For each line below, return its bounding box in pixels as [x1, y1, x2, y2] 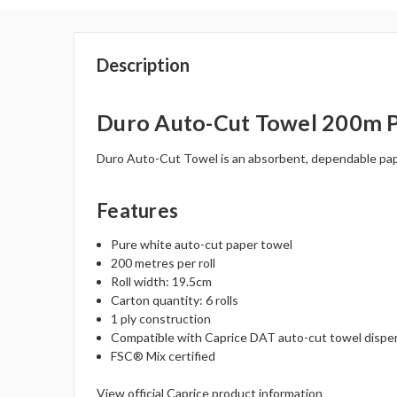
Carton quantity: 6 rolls [111, 292, 239, 308]
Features [97, 198, 179, 223]
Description [97, 54, 191, 76]
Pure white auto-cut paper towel [111, 237, 293, 253]
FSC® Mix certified [111, 348, 216, 364]
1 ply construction [111, 311, 212, 327]
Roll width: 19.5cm [111, 274, 213, 290]
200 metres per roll [111, 255, 216, 271]
